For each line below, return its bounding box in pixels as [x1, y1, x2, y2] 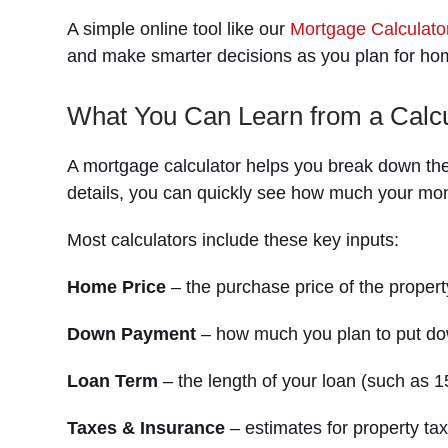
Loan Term [67, 371, 159, 391]
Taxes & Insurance [67, 418, 226, 438]
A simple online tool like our [67, 19, 291, 39]
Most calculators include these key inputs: [67, 230, 400, 250]
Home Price [67, 277, 167, 297]
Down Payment [67, 324, 197, 344]
